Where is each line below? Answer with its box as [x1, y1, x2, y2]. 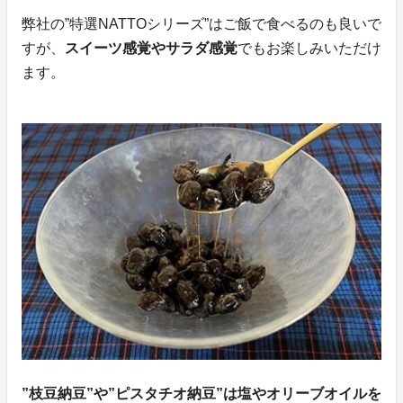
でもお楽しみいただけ [237, 40, 381, 57]
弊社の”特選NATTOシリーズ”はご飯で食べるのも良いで [22, 16, 381, 32]
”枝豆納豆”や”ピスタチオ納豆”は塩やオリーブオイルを [22, 385, 381, 401]
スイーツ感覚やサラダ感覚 [65, 40, 237, 57]
